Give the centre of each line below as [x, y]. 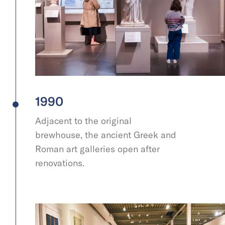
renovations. [61, 163]
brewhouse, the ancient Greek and [106, 135]
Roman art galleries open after [97, 149]
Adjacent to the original [83, 121]
